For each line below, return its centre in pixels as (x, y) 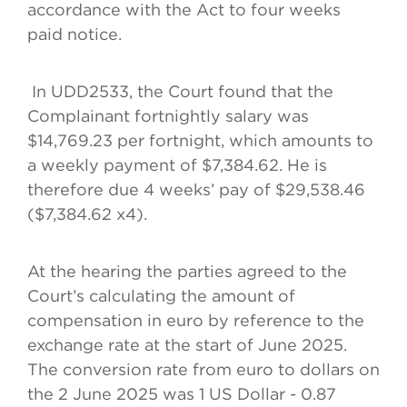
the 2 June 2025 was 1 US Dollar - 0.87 (182, 394)
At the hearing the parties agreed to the (187, 272)
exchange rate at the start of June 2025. (187, 345)
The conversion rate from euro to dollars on (203, 370)
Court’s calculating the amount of (161, 296)
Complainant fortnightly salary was (168, 116)
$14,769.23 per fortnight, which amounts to (200, 141)
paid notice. (74, 35)
